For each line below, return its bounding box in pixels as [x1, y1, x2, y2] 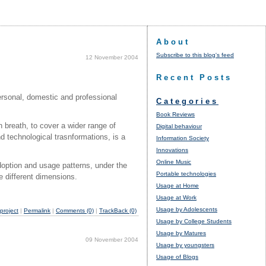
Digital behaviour [156, 122, 202, 129]
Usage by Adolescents [156, 205, 217, 213]
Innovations [156, 146, 188, 153]
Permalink [24, 207, 50, 214]
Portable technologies [156, 170, 216, 177]
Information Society [156, 134, 209, 141]
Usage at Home [156, 182, 199, 189]
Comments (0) [56, 207, 94, 214]
